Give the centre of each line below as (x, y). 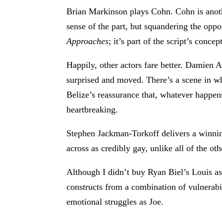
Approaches (88, 41)
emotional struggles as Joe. (115, 201)
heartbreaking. (92, 109)
